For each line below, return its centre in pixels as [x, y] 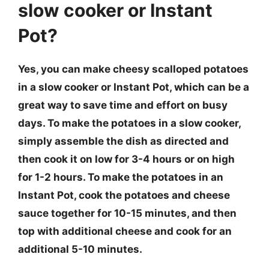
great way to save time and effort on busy [123, 105]
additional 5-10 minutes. [80, 249]
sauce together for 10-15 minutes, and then [127, 213]
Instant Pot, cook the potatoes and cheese [124, 195]
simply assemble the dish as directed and [123, 141]
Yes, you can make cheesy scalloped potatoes [133, 69]
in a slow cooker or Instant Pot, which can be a [134, 87]
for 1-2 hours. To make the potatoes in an [121, 177]
